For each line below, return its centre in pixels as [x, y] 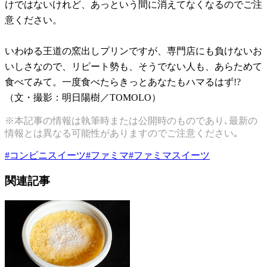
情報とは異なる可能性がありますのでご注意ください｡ [122, 133]
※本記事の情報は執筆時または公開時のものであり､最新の [131, 121]
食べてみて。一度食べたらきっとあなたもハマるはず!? [123, 82]
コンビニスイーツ [48, 156]
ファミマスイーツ [172, 156]
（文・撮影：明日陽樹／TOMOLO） [83, 98]
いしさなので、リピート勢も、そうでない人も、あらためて [133, 67]
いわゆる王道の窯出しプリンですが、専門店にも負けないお [133, 51]
